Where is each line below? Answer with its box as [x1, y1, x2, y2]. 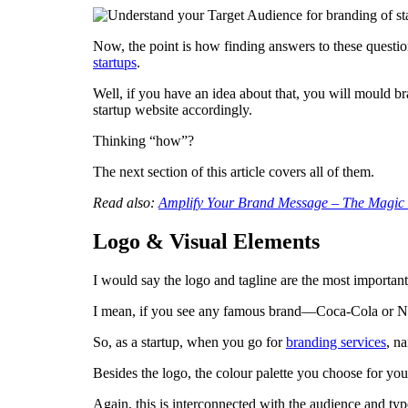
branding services [286, 334, 386, 351]
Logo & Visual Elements [93, 229, 320, 254]
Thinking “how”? [93, 133, 194, 149]
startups [93, 55, 137, 71]
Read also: [93, 195, 158, 211]
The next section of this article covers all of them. [93, 164, 374, 180]
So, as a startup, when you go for [93, 334, 286, 351]
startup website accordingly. [93, 102, 252, 118]
